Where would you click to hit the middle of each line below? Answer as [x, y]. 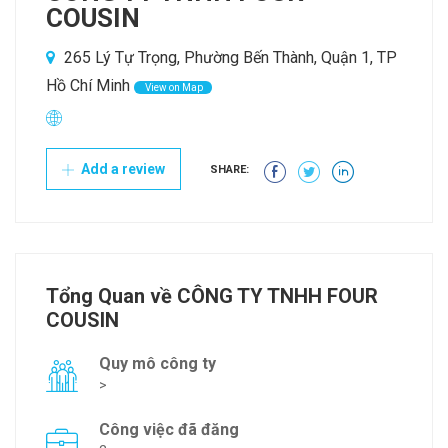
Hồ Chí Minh [88, 86]
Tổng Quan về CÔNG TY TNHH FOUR [212, 296]
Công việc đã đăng [169, 430]
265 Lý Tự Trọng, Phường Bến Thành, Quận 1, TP [228, 58]
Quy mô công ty [157, 364]
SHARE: [229, 170]
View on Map [173, 88]
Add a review [121, 169]
